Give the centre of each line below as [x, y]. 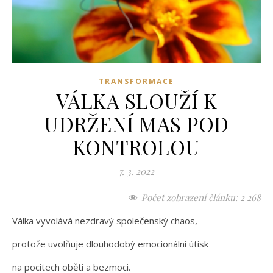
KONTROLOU [136, 147]
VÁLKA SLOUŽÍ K [136, 100]
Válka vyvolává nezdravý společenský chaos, [105, 220]
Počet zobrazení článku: [190, 197]
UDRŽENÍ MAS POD [136, 123]
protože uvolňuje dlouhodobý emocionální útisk [110, 243]
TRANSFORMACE [136, 81]
